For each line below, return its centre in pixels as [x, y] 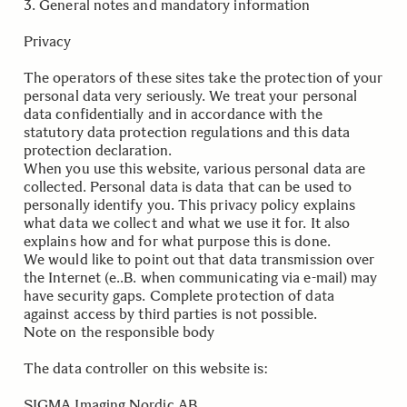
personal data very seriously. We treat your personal [191, 96]
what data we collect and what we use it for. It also [187, 223]
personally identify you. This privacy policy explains [190, 205]
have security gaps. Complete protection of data [179, 296]
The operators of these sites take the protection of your [203, 78]
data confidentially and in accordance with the [173, 114]
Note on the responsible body [119, 332]
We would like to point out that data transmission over [199, 259]
